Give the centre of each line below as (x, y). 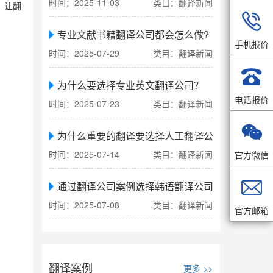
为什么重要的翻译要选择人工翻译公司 (140, 136)
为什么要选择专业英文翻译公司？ (131, 85)
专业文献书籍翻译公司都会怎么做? (133, 35)
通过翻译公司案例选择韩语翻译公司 (136, 186)
